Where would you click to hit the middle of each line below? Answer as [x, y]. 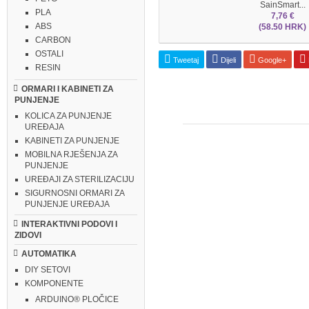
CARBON [53, 40]
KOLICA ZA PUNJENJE [68, 116]
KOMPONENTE [54, 283]
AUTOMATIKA [49, 254]
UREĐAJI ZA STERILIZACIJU [80, 179]
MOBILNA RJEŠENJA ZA [71, 154]
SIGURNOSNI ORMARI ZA [74, 193]
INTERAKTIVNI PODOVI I [69, 224]
